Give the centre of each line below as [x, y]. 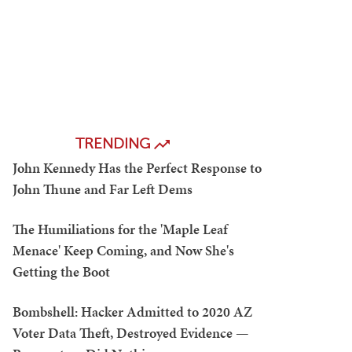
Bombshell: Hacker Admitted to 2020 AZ [132, 312]
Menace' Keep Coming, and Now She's [123, 250]
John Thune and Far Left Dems [103, 189]
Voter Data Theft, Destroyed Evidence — [131, 333]
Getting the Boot [61, 271]
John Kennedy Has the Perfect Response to [137, 168]
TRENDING [115, 143]
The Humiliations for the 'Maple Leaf [120, 229]
